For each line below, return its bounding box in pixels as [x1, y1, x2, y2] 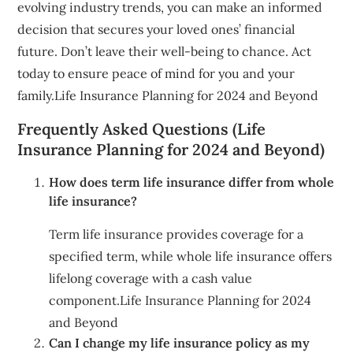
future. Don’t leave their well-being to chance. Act [17, 43, 312, 60]
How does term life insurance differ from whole [49, 174, 335, 191]
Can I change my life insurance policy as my [49, 335, 310, 351]
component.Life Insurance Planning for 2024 [49, 292, 312, 309]
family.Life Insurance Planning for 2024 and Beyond [17, 87, 319, 104]
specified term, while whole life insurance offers [49, 248, 333, 265]
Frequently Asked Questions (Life [17, 119, 266, 139]
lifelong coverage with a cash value [49, 270, 253, 287]
